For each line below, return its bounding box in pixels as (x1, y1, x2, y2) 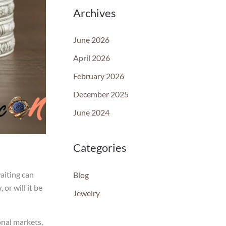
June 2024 (73, 107, 109, 118)
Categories (73, 141, 127, 155)
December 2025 (73, 89, 129, 99)
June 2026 (73, 35, 109, 45)
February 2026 (73, 71, 124, 81)
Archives (73, 6, 116, 20)
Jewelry (73, 188, 100, 198)
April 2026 (73, 53, 110, 63)
